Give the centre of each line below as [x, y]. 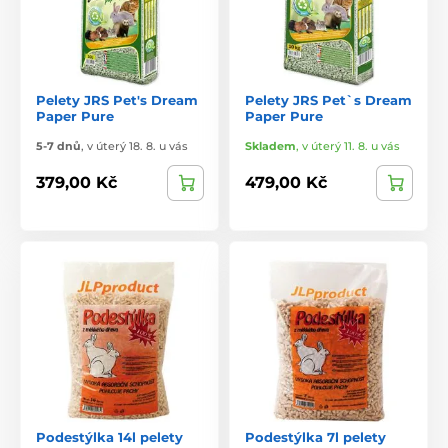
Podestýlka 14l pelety [109, 436]
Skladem [270, 145]
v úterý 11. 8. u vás [351, 145]
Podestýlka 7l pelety [315, 436]
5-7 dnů [58, 145]
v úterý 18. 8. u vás [137, 145]
